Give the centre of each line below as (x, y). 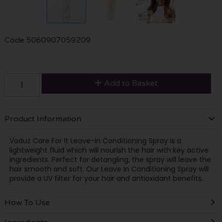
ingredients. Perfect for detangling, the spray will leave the (110, 160)
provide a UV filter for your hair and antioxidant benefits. (106, 178)
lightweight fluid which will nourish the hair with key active (109, 150)
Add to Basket (131, 83)
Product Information (43, 119)
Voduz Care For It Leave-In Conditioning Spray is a (95, 141)
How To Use (27, 202)
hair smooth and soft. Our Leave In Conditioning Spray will (109, 169)
